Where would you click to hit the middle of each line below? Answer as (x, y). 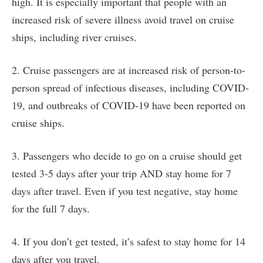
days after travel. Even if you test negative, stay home (125, 191)
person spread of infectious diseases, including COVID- (130, 88)
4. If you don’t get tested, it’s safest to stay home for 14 (129, 242)
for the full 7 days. (51, 209)
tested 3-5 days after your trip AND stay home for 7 (122, 173)
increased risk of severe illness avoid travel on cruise (123, 20)
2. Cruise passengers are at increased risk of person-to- (129, 70)
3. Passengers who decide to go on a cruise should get (127, 156)
